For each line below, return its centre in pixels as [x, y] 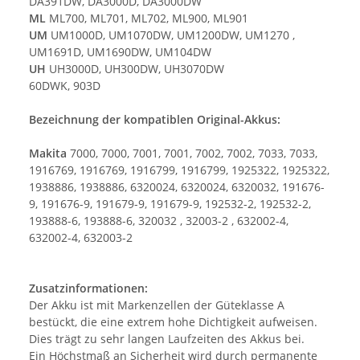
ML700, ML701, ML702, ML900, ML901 [147, 18]
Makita [49, 153]
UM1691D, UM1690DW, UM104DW [120, 52]
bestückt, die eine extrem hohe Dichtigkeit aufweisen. [173, 322]
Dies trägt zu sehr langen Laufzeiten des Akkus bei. [167, 339]
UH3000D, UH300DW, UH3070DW [135, 69]
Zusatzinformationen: [88, 288]
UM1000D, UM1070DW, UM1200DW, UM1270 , [171, 35]
